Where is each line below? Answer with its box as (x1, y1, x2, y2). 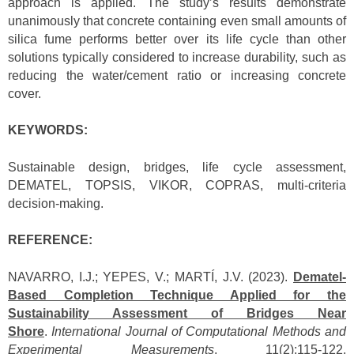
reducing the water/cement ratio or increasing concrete (8, 68, 346, 82)
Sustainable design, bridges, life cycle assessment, (8, 160, 346, 174)
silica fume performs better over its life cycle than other (8, 32, 346, 46)
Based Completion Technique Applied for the (8, 288, 346, 302)
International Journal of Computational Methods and (51, 324, 347, 338)
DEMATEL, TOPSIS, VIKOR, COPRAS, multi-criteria (8, 178, 346, 192)
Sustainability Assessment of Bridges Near (8, 306, 346, 320)
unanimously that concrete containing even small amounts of (8, 13, 346, 28)
